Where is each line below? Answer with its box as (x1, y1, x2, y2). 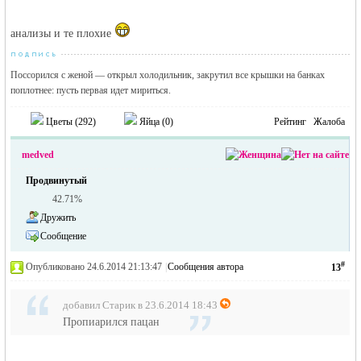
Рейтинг (274, 116, 307, 127)
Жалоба (313, 116, 346, 127)
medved (22, 149, 55, 160)
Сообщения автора (168, 261, 244, 272)
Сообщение (40, 230, 87, 242)
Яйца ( (137, 116, 166, 127)
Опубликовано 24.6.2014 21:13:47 (26, 261, 163, 272)
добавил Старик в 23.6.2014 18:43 (63, 299, 218, 311)
